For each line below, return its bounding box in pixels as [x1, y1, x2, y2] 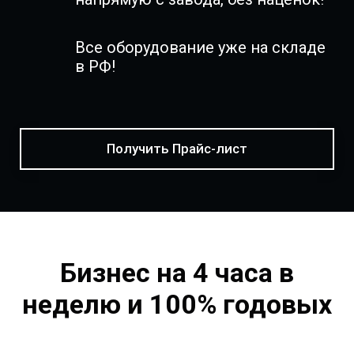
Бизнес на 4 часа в [60, 256, 294, 288]
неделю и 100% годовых [22, 288, 332, 320]
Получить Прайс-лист [107, 140, 247, 156]
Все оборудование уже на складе [75, 37, 326, 57]
